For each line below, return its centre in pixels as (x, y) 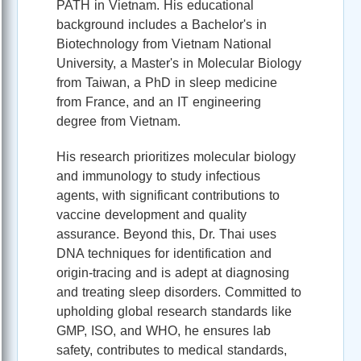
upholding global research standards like (174, 311)
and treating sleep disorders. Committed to (179, 292)
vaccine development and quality (151, 214)
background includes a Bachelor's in (162, 24)
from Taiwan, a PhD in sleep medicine (167, 82)
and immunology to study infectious (158, 176)
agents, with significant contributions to (168, 195)
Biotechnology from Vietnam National (164, 44)
